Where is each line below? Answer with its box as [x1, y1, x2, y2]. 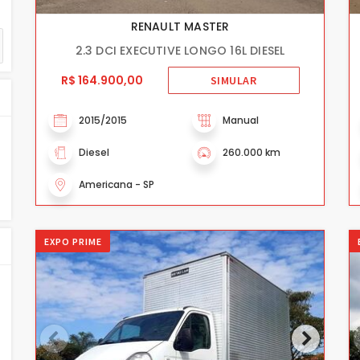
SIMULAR [210, 73, 257, 88]
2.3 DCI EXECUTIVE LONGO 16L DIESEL [75, 42, 285, 59]
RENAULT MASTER [130, 18, 230, 35]
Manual [223, 112, 259, 127]
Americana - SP [79, 177, 154, 191]
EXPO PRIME [44, 235, 102, 247]
